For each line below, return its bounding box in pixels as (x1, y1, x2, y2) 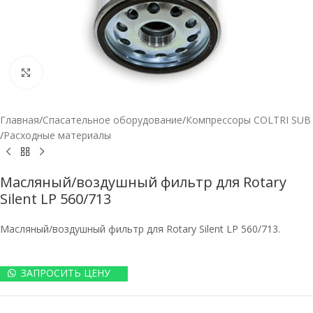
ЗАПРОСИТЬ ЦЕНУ (21, 266, 111, 279)
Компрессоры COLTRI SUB (186, 113, 311, 126)
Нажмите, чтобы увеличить (41, 66, 167, 78)
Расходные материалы (3, 129, 111, 142)
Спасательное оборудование (43, 113, 182, 126)
